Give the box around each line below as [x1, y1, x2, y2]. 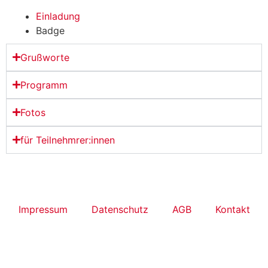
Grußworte [20, 51, 69, 63]
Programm [20, 78, 68, 91]
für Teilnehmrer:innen [20, 133, 115, 146]
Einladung [36, 10, 80, 22]
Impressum [18, 203, 68, 215]
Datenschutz [91, 203, 148, 215]
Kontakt [215, 203, 250, 215]
